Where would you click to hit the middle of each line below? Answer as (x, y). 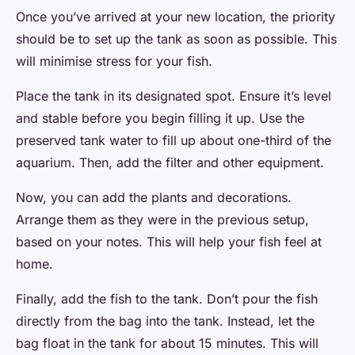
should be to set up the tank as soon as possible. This (176, 38)
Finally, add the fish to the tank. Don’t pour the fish (167, 298)
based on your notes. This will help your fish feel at (169, 241)
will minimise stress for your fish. (114, 61)
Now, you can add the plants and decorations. (154, 197)
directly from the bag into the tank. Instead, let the (165, 321)
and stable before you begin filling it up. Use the (160, 118)
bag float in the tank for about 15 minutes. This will (167, 343)
